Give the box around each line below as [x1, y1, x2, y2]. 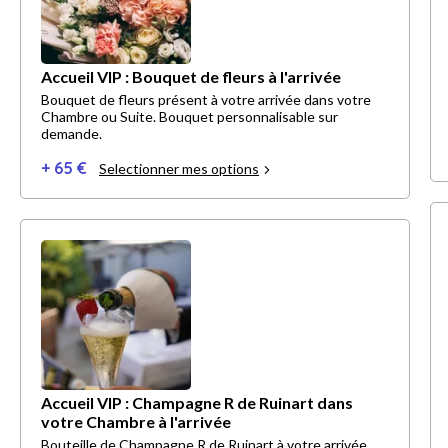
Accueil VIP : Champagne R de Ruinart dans [41, 393, 353, 413]
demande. [41, 125, 102, 143]
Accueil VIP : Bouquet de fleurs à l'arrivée [41, 67, 341, 87]
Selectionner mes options [99, 160, 259, 178]
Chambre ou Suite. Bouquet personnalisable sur [41, 108, 338, 126]
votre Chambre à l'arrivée [41, 412, 231, 432]
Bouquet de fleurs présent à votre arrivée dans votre [41, 91, 371, 109]
